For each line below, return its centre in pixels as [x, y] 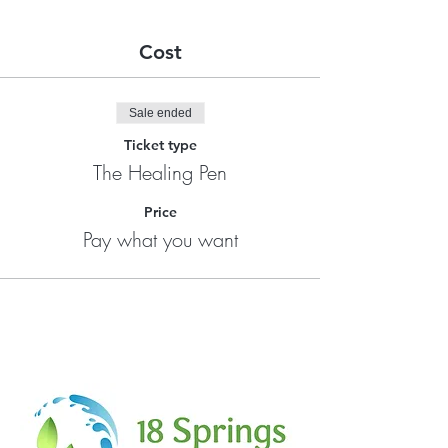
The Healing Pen [160, 172]
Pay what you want [160, 239]
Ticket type [160, 145]
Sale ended [160, 113]
